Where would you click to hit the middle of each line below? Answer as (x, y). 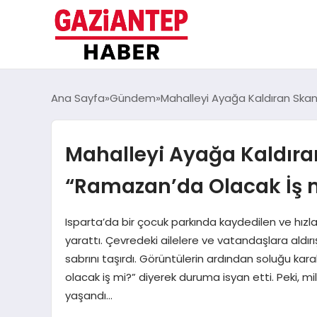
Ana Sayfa (78, 98)
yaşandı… (88, 296)
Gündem (133, 98)
